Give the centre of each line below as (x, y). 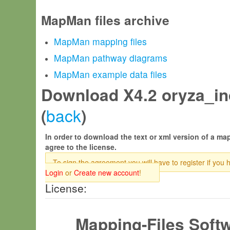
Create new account (107, 172)
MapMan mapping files (100, 41)
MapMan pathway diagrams (111, 58)
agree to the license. (81, 147)
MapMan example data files (110, 74)
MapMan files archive (105, 20)
